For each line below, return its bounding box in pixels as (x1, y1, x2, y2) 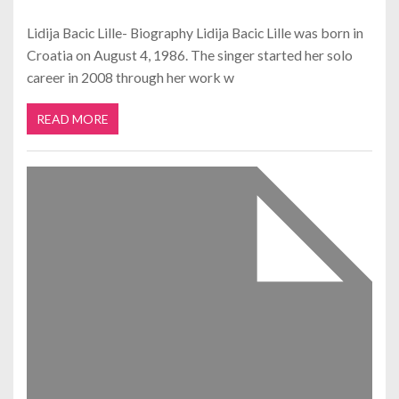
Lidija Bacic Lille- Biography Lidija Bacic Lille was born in (27, 23, 363, 41)
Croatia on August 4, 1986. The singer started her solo (27, 45, 353, 63)
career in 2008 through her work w (27, 68, 234, 85)
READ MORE (37, 111, 109, 127)
